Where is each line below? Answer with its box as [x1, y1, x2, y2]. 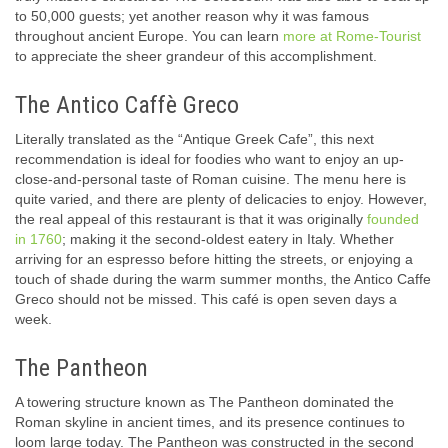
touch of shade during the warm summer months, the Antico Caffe [15, 271, 431, 288]
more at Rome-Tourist [283, 28, 421, 45]
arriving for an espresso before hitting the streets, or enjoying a [15, 251, 413, 268]
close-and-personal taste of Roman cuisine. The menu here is [15, 171, 406, 188]
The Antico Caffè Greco [15, 91, 239, 120]
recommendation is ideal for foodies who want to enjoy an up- [15, 151, 404, 168]
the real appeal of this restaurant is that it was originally [15, 211, 367, 228]
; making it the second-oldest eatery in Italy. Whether [62, 231, 394, 248]
